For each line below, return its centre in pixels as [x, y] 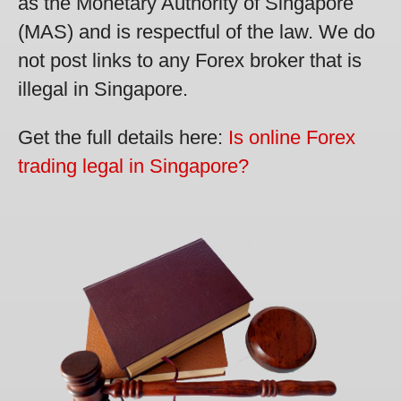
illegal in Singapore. [103, 90]
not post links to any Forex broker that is [190, 61]
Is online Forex [292, 138]
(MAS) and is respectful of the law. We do [196, 32]
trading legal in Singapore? [133, 166]
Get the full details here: [123, 138]
